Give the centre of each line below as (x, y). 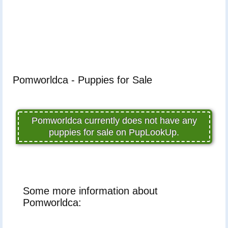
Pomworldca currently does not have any (114, 120)
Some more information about (90, 191)
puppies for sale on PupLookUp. (114, 132)
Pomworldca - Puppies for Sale (82, 80)
